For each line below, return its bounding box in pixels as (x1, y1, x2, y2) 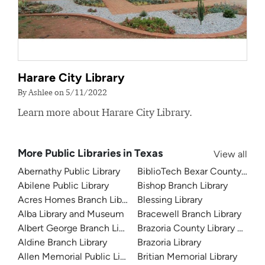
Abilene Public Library (18, 180, 109, 191)
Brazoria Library (137, 237, 201, 248)
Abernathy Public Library (18, 166, 120, 177)
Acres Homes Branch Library (18, 194, 137, 205)
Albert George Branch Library (18, 222, 140, 234)
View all (214, 148, 247, 160)
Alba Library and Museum (18, 208, 124, 219)
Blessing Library (137, 194, 202, 205)
